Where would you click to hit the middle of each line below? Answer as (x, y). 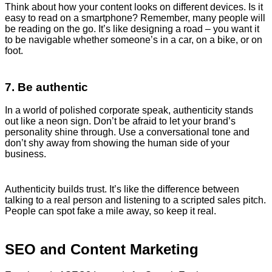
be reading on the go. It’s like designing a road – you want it (132, 29)
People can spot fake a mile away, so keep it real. (110, 211)
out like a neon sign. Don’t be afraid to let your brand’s (120, 121)
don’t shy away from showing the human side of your (117, 143)
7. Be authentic (46, 87)
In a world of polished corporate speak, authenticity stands (129, 110)
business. (25, 154)
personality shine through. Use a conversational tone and (127, 132)
